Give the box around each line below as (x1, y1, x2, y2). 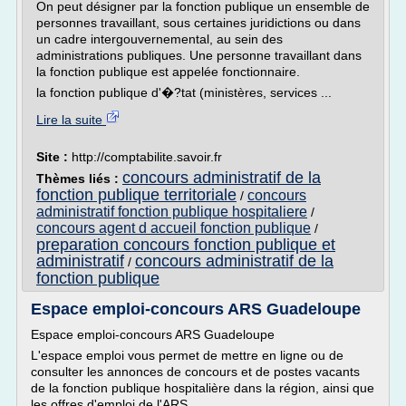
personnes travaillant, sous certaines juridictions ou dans (36, 15, 361, 30)
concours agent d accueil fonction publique (36, 220, 311, 236)
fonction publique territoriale (36, 186, 237, 204)
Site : (36, 150, 72, 164)
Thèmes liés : (36, 171, 122, 186)
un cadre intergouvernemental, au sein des (36, 32, 283, 46)
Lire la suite (36, 112, 106, 127)
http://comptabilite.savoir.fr (72, 150, 222, 164)
